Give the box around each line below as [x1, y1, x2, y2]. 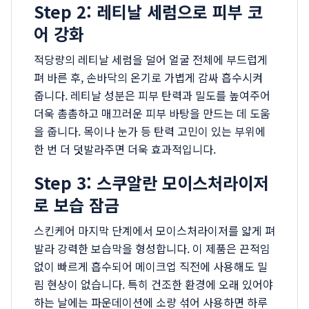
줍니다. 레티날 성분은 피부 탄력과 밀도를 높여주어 [34, 87, 270, 103]
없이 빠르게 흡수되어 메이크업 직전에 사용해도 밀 [34, 258, 268, 275]
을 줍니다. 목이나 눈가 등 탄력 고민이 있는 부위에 [34, 123, 266, 139]
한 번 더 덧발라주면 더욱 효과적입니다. [34, 141, 216, 157]
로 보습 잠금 [34, 192, 119, 217]
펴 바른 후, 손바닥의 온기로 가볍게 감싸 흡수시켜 [34, 69, 263, 86]
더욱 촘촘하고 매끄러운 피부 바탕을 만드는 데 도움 [34, 105, 270, 121]
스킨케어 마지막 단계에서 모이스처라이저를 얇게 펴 [34, 222, 275, 239]
